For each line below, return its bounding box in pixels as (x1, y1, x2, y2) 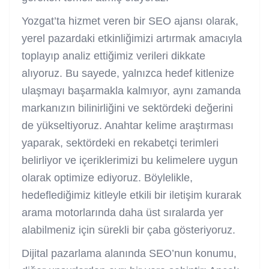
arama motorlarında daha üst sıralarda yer (22, 206, 223, 219)
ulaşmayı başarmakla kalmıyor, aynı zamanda (22, 84, 241, 97)
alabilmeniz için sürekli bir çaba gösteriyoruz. (22, 223, 235, 236)
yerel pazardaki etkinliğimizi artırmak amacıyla (22, 32, 242, 44)
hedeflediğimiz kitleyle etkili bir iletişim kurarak (22, 189, 241, 201)
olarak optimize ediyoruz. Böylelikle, (22, 171, 193, 184)
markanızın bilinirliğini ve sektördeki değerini (22, 101, 233, 114)
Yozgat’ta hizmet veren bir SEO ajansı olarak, (22, 14, 238, 27)
